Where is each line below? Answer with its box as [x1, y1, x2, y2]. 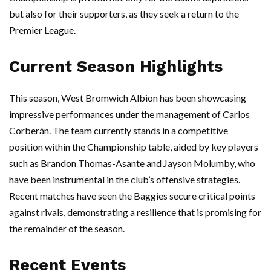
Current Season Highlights [9, 57, 223, 77]
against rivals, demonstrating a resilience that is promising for [9, 206, 261, 218]
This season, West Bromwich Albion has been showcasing [9, 92, 246, 104]
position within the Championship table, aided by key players [9, 141, 258, 153]
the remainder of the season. [9, 223, 125, 235]
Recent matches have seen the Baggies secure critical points [9, 190, 255, 202]
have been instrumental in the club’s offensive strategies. [9, 174, 240, 186]
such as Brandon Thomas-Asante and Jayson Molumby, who [9, 157, 255, 169]
